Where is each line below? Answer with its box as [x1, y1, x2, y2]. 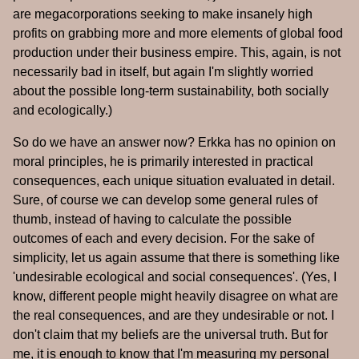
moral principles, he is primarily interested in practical [13, 155, 313, 169]
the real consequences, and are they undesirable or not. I [13, 309, 334, 323]
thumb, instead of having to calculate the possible [13, 212, 292, 227]
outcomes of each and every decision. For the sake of [13, 232, 314, 246]
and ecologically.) [13, 103, 112, 118]
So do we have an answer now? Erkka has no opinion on [13, 135, 336, 150]
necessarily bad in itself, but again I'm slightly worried [13, 65, 313, 79]
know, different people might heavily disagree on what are [13, 289, 338, 304]
